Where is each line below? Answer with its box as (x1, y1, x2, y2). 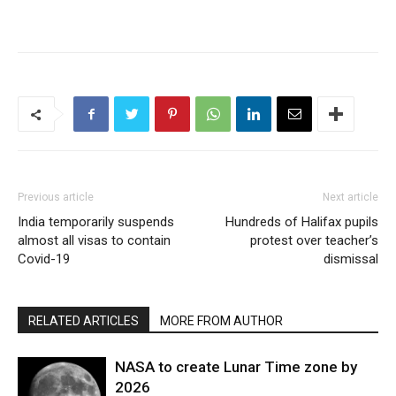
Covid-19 (18, 251, 70, 267)
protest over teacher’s (250, 232, 378, 248)
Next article (323, 191, 378, 203)
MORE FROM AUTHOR (160, 314, 283, 328)
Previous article (18, 191, 94, 203)
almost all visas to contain (18, 232, 171, 248)
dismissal (324, 251, 378, 267)
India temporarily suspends (18, 214, 174, 230)
